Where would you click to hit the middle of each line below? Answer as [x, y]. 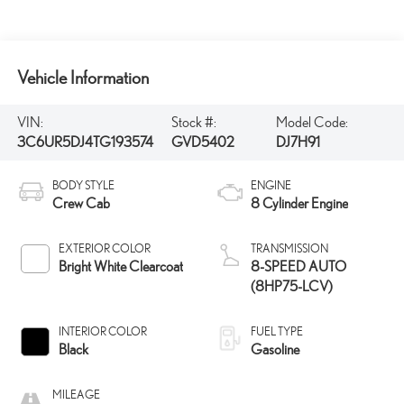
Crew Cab [81, 203]
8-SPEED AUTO [298, 266]
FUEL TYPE [277, 331]
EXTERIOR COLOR [104, 248]
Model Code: [312, 122]
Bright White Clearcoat [120, 266]
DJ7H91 [298, 142]
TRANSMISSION [289, 248]
